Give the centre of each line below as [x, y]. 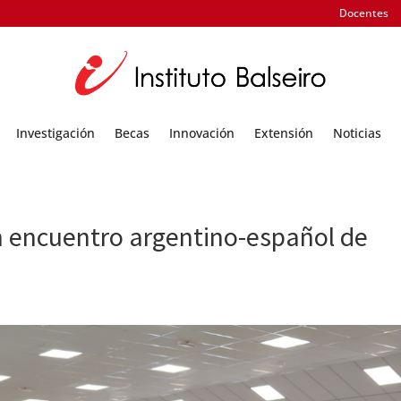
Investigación [55, 132]
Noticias [357, 132]
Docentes [363, 13]
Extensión [284, 132]
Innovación [202, 132]
